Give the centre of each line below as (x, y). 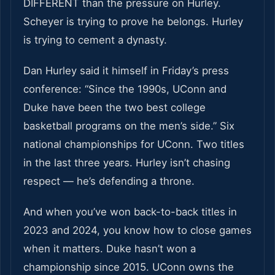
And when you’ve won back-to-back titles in (130, 212)
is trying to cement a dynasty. (95, 40)
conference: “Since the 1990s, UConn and (125, 89)
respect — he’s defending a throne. (109, 181)
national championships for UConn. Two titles (134, 145)
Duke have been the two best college (114, 108)
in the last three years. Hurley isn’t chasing (127, 163)
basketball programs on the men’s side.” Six (129, 126)
